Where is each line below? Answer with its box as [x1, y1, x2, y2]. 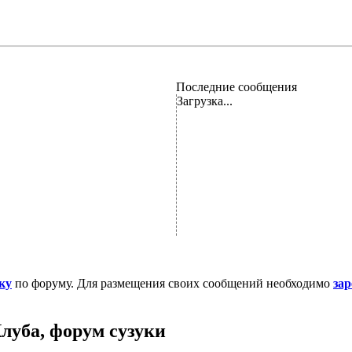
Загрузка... [177, 93, 233, 108]
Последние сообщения [176, 79, 297, 93]
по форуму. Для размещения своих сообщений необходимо [12, 276, 333, 290]
